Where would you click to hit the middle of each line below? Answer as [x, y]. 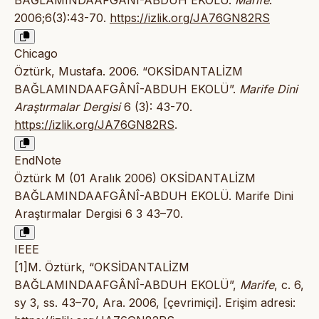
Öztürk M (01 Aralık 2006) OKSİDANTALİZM [135, 178]
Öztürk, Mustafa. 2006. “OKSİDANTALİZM [129, 72]
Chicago [36, 54]
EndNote [38, 161]
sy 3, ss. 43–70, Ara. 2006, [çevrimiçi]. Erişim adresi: [155, 303]
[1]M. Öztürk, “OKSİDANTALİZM [102, 267]
